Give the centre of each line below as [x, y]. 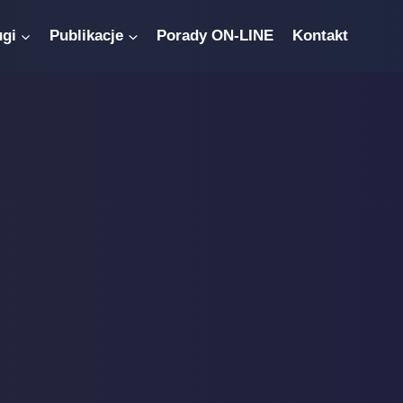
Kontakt [320, 36]
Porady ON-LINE [215, 36]
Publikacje [87, 36]
